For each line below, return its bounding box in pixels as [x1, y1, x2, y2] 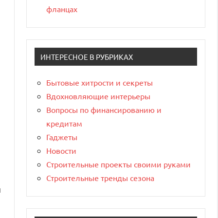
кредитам [46, 118, 82, 128]
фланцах [46, 4, 77, 14]
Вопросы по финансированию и [46, 105, 162, 115]
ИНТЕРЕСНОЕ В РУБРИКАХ [40, 52, 133, 62]
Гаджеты [46, 132, 77, 142]
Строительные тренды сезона [46, 173, 154, 183]
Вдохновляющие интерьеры [46, 91, 150, 101]
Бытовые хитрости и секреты [46, 77, 153, 88]
